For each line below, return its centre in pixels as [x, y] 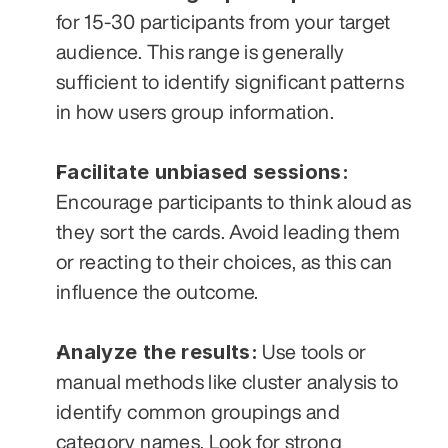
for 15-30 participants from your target [223, 21]
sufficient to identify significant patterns [230, 81]
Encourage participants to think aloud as [234, 201]
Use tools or [312, 351]
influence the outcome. [157, 291]
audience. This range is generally [200, 51]
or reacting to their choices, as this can [224, 261]
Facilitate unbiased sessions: [203, 171]
